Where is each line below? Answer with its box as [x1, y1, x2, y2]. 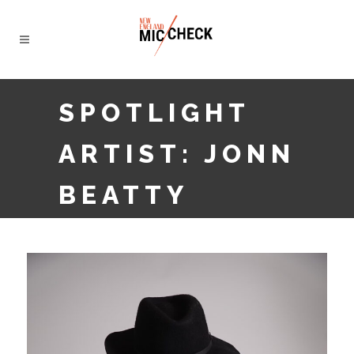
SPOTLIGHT [58, 98, 250, 127]
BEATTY [58, 180, 189, 209]
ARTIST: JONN [58, 139, 296, 168]
